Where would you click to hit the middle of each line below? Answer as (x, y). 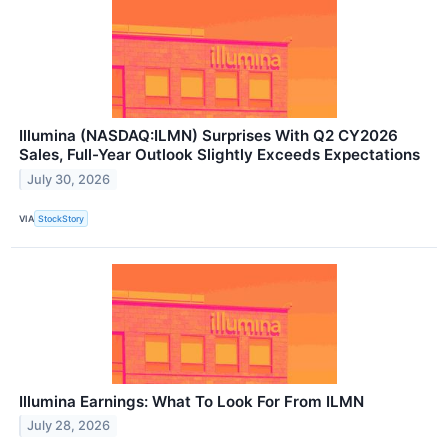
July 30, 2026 (69, 180)
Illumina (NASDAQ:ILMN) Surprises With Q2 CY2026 (208, 136)
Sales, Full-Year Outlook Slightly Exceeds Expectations (219, 155)
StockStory (61, 218)
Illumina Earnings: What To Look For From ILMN (191, 401)
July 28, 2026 (69, 426)
